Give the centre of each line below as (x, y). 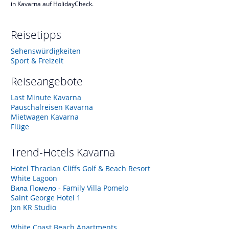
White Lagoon (34, 178)
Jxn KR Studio (33, 207)
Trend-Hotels (44, 152)
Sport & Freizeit (37, 60)
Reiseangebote (47, 81)
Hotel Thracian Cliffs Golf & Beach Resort (81, 168)
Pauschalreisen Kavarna (52, 107)
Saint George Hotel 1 (46, 197)
